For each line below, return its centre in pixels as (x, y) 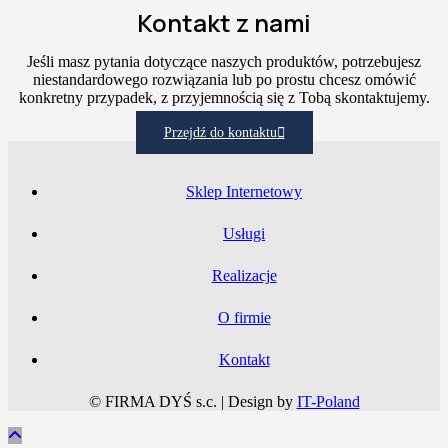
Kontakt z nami (224, 23)
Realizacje (244, 276)
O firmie (244, 318)
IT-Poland (328, 402)
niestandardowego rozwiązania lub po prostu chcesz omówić (224, 80)
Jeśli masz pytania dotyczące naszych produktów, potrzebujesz (224, 62)
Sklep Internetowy (244, 192)
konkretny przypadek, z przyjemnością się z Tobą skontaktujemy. (224, 98)
